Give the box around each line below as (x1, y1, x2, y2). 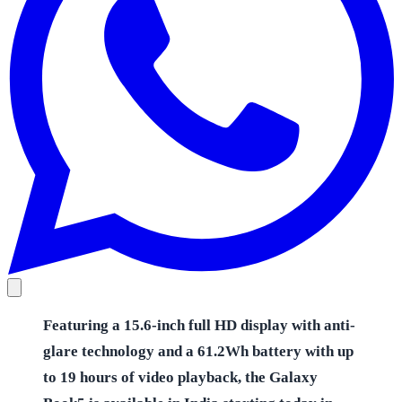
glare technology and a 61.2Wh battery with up (43, 342, 354, 360)
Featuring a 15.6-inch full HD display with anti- (43, 316, 355, 334)
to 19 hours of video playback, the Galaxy (43, 368, 318, 386)
